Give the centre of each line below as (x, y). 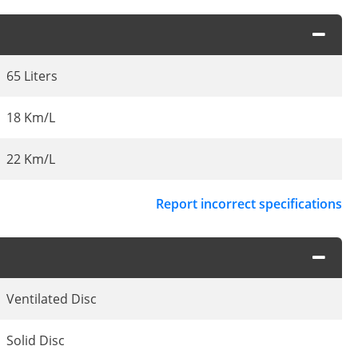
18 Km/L (31, 117)
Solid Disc (36, 341)
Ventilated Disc (52, 299)
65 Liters (32, 76)
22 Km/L (31, 159)
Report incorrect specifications (249, 203)
